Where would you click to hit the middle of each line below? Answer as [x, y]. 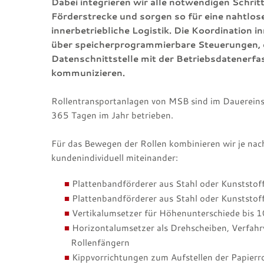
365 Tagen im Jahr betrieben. [112, 115]
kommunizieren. [88, 73]
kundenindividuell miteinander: [115, 158]
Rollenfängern [100, 242]
